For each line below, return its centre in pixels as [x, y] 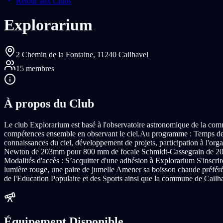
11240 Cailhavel [123, 54]
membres [39, 68]
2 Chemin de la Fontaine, [56, 54]
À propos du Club [49, 103]
